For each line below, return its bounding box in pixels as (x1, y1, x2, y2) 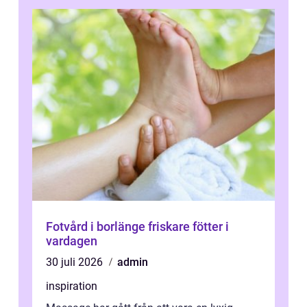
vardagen (46, 233, 97, 248)
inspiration (46, 279, 97, 293)
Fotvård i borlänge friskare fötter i (46, 219, 148, 234)
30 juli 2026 (46, 255, 106, 269)
